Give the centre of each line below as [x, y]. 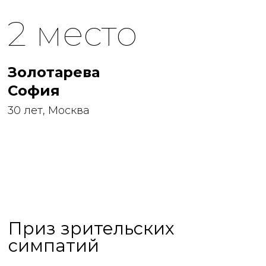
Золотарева [54, 72]
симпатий [54, 246]
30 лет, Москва [49, 110]
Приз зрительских [91, 228]
